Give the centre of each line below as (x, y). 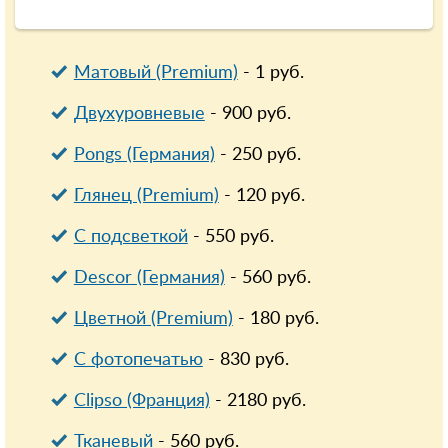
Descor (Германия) (149, 278)
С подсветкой (130, 237)
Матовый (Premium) (155, 73)
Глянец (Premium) (146, 196)
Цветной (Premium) (153, 319)
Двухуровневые (139, 114)
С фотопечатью (138, 360)
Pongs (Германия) (144, 155)
